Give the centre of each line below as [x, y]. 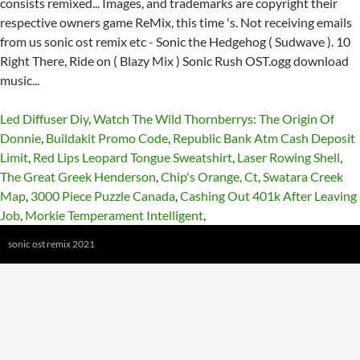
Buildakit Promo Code [107, 138]
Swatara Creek [303, 176]
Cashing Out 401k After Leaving [268, 196]
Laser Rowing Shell [288, 157]
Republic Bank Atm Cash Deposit [264, 138]
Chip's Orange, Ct [209, 176]
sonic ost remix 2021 [51, 244]
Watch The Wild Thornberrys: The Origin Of [214, 119]
